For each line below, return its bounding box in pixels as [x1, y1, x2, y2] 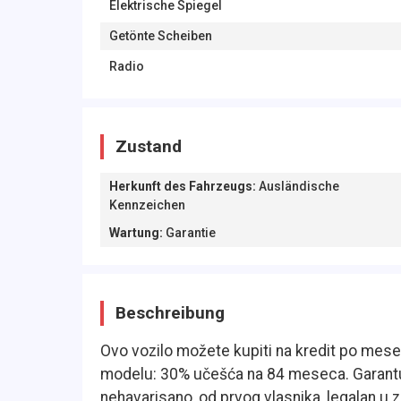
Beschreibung [115, 303, 225, 323]
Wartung [109, 226, 159, 240]
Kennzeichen [109, 198, 185, 212]
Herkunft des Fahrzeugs [109, 179, 252, 193]
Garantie [166, 226, 216, 240]
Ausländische [259, 179, 339, 193]
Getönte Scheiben [109, 29, 212, 43]
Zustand [115, 136, 182, 157]
